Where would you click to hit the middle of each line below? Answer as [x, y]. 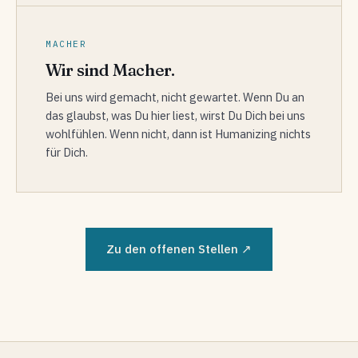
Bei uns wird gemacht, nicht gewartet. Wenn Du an [175, 97]
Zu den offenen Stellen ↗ [179, 249]
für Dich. [67, 152]
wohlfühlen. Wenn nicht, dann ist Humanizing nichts [178, 133]
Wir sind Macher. [110, 69]
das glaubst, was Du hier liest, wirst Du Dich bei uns [175, 115]
